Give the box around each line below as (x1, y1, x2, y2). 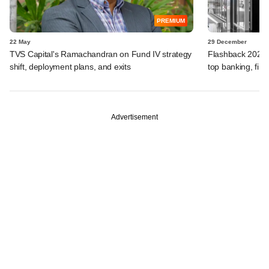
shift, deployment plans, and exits (10, 61, 131, 71)
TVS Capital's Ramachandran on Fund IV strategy (10, 49, 192, 59)
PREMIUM (157, 17, 185, 24)
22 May (10, 38, 31, 45)
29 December (208, 38, 247, 45)
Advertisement (111, 112, 158, 121)
